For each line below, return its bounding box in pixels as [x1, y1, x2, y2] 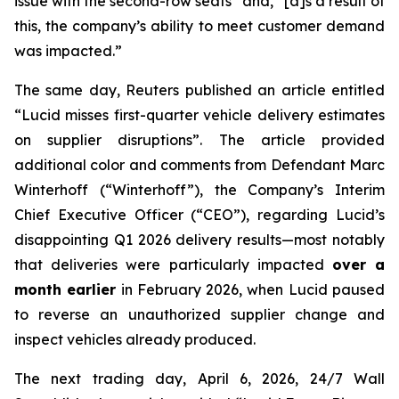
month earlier [14, 281, 117, 298]
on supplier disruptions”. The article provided [14, 131, 385, 149]
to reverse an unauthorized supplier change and [14, 305, 385, 323]
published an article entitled [179, 81, 386, 99]
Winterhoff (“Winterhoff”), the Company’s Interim [14, 181, 385, 199]
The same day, [14, 81, 126, 99]
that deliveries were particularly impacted [14, 256, 332, 273]
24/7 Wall [309, 370, 385, 387]
